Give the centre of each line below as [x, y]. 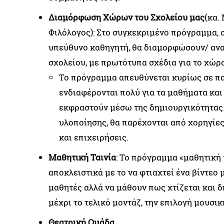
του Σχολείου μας [169, 17]
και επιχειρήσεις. [94, 137]
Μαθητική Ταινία [82, 157]
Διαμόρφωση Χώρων [90, 17]
